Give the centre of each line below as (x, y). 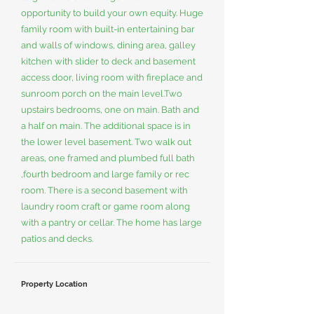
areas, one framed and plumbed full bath (108, 158)
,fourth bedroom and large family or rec (105, 174)
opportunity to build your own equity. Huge (112, 13)
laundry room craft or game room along (105, 206)
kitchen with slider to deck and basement (108, 61)
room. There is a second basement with (104, 190)
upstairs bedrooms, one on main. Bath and (110, 110)
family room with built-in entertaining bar (108, 29)
